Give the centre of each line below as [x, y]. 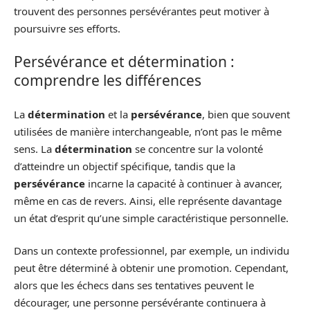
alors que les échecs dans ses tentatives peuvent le [134, 285]
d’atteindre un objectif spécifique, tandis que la [125, 166]
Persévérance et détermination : [124, 62]
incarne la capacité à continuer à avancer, [184, 183]
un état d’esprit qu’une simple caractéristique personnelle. [151, 218]
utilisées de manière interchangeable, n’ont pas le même [148, 131]
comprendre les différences [108, 80]
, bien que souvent [246, 114]
